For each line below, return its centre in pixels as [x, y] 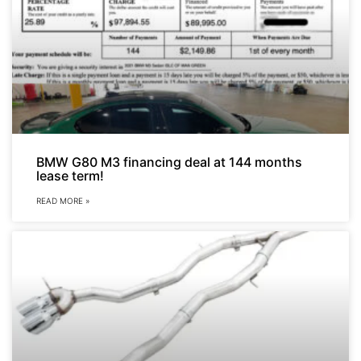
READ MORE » [63, 200]
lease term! [70, 175]
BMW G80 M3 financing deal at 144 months [169, 162]
